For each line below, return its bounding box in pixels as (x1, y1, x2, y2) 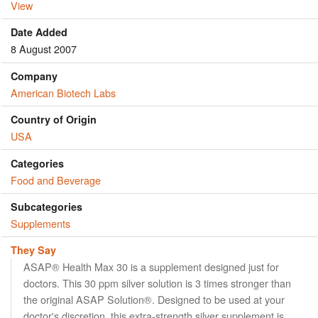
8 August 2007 (11, 41, 77, 57)
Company (11, 68, 57, 83)
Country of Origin (11, 112, 97, 127)
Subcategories (11, 199, 82, 214)
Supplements (11, 215, 70, 231)
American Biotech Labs (11, 84, 116, 100)
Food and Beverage (11, 172, 101, 187)
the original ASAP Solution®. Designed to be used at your (23, 292, 285, 307)
